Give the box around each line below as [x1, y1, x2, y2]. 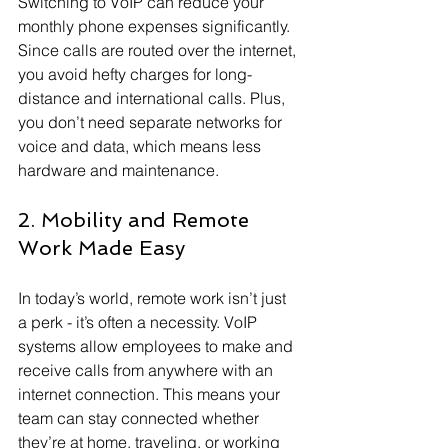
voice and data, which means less [18, 136, 265, 156]
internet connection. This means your [18, 384, 284, 404]
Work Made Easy [18, 236, 185, 260]
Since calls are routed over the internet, [18, 40, 300, 60]
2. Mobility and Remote [18, 208, 255, 232]
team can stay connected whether [18, 408, 263, 428]
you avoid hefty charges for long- [18, 64, 252, 84]
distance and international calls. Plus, [18, 88, 289, 108]
